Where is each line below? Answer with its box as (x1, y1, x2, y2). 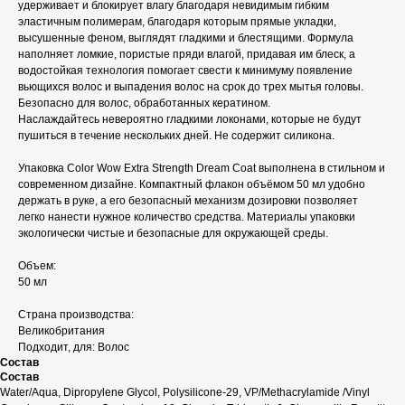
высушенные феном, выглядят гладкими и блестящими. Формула (18, 32, 353, 45)
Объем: (18, 259, 56, 273)
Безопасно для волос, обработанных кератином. (18, 97, 270, 110)
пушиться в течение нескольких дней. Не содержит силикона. (18, 129, 334, 143)
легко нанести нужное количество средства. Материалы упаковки (18, 211, 355, 224)
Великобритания (18, 325, 105, 338)
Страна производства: (18, 308, 134, 322)
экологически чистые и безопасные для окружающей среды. (18, 227, 328, 240)
